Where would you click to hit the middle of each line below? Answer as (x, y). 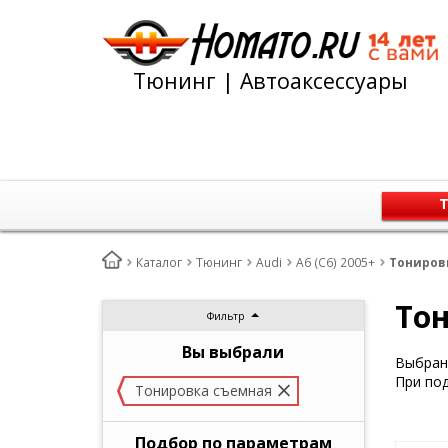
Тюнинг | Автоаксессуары (270, 80)
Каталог (159, 262)
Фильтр (226, 316)
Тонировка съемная (203, 390)
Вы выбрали (233, 352)
